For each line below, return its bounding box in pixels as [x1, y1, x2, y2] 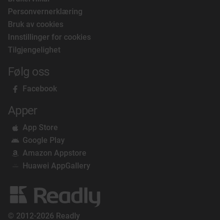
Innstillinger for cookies [8, 32, 91, 42]
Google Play [23, 136, 65, 145]
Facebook [23, 84, 57, 93]
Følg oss [8, 64, 50, 79]
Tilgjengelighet [8, 45, 60, 55]
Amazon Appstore [23, 148, 86, 158]
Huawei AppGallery [23, 161, 90, 170]
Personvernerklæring [8, 7, 82, 16]
